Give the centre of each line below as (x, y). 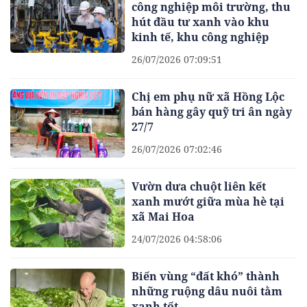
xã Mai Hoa (163, 216)
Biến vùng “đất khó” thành (206, 277)
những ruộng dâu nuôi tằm (207, 292)
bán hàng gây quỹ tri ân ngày (212, 111)
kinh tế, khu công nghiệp (200, 37)
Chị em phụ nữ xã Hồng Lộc (208, 96)
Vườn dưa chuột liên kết (199, 186)
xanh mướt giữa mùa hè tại (208, 201)
